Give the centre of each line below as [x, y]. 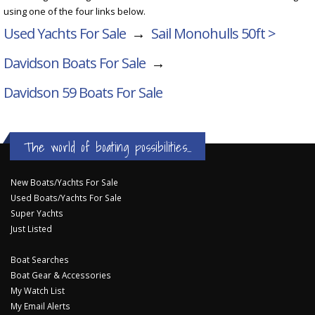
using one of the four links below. [75, 12]
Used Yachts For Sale [65, 34]
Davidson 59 [40, 93]
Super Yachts [37, 213]
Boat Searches [40, 260]
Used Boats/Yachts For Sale [66, 198]
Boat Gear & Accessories [61, 275]
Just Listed [31, 229]
